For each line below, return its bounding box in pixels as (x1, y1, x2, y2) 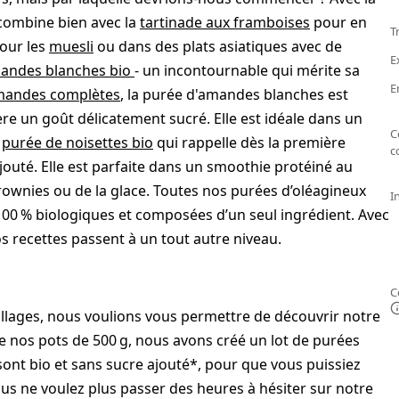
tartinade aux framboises (140, 12, 310, 33)
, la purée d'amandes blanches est (120, 85, 348, 105)
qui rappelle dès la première (153, 133, 346, 153)
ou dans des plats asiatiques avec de (94, 37, 342, 57)
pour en (310, 12, 367, 33)
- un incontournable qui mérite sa (134, 61, 360, 81)
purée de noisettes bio (2, 133, 153, 153)
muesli (49, 37, 94, 57)
